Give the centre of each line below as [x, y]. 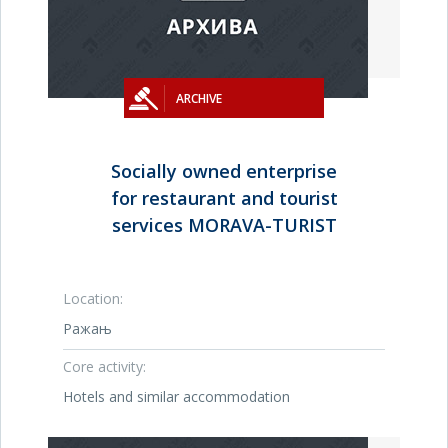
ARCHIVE [199, 98]
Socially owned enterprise [224, 171]
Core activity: [104, 366]
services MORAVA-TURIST [224, 225]
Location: [93, 298]
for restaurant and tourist [224, 198]
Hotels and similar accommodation [176, 396]
